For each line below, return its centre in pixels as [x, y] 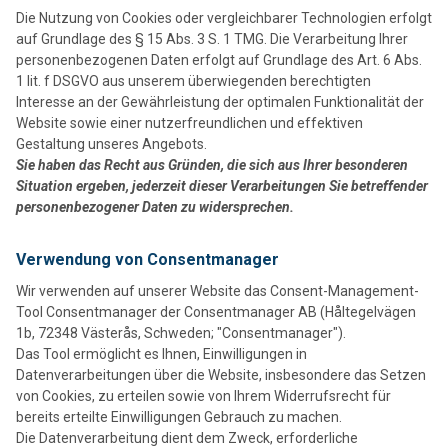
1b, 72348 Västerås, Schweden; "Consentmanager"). [181, 333]
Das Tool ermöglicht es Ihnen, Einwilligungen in [161, 354]
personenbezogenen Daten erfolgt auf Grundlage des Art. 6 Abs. [219, 60]
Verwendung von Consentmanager [147, 260]
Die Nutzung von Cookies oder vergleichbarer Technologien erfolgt [224, 18]
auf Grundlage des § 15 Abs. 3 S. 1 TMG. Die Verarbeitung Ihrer [212, 39]
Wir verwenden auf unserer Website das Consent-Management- [217, 291]
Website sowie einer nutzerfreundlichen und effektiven [189, 123]
